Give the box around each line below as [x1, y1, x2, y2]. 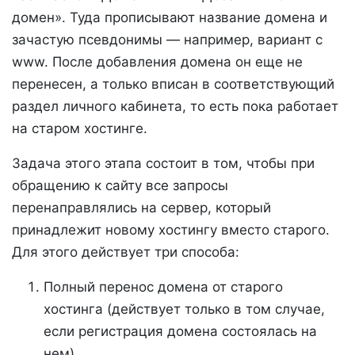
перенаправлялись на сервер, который [12, 200, 271, 216]
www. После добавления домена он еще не [12, 54, 303, 70]
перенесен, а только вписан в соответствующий [12, 76, 334, 92]
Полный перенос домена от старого [44, 279, 283, 295]
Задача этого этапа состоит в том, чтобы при [12, 155, 315, 171]
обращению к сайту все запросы [12, 177, 228, 193]
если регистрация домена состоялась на [44, 323, 317, 339]
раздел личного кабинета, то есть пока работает [12, 98, 338, 114]
